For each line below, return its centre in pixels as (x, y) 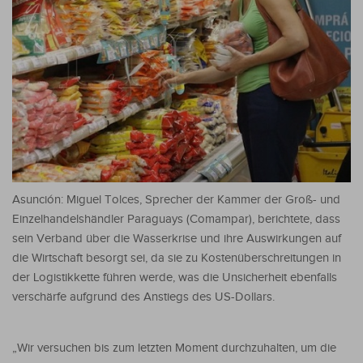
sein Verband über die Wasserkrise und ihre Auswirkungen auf (177, 238)
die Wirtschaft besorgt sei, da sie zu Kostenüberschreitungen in (177, 258)
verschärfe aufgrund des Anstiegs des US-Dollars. (143, 297)
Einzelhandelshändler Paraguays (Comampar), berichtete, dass (176, 219)
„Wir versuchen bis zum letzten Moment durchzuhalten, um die (174, 348)
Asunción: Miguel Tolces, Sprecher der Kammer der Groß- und (176, 199)
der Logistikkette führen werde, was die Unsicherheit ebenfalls (175, 277)
